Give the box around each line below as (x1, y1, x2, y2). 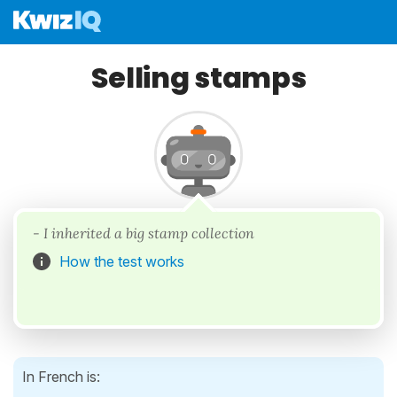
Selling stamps (90, 58, 307, 97)
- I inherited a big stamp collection (33, 224, 254, 242)
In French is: (22, 368, 100, 385)
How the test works (59, 253, 184, 270)
